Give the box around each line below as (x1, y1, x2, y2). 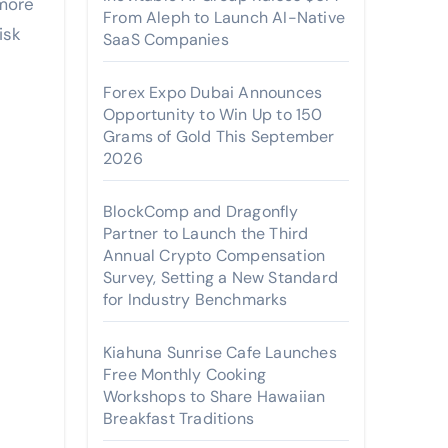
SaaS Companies (103, 29, 229, 50)
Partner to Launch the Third (103, 223, 309, 244)
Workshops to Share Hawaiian (103, 386, 326, 407)
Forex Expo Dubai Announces (103, 82, 323, 103)
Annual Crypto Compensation (103, 245, 326, 266)
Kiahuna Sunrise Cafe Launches (103, 342, 337, 363)
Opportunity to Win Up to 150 (103, 104, 323, 125)
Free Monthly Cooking (103, 364, 266, 385)
